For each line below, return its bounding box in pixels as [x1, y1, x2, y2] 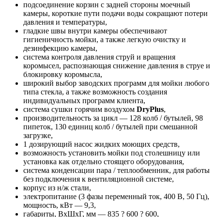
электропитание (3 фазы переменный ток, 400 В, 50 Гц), [23, 192, 209, 201]
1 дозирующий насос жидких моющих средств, [23, 140, 180, 149]
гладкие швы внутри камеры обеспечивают [23, 27, 167, 35]
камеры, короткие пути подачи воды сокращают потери [23, 9, 208, 18]
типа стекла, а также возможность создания [23, 88, 167, 96]
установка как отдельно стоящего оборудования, [23, 157, 184, 166]
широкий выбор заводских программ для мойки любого [23, 79, 209, 88]
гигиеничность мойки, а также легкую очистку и [23, 35, 186, 44]
